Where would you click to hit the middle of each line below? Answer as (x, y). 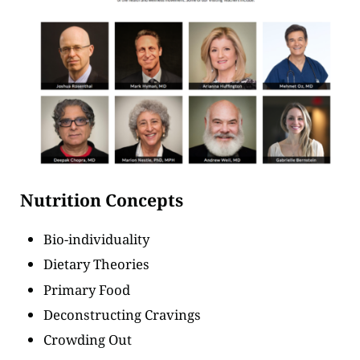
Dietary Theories (97, 264)
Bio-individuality (97, 239)
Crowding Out (88, 340)
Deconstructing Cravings (123, 314)
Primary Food (87, 289)
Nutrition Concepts (101, 199)
